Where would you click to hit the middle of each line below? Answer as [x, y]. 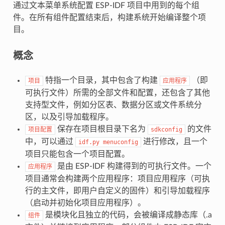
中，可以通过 [50, 141]
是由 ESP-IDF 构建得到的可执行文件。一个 [133, 166]
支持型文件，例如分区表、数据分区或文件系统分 [113, 105]
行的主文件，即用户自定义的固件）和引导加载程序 [117, 191]
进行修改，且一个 [174, 141]
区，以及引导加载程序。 [69, 117]
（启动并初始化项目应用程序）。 [85, 203]
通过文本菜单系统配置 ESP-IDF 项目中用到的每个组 [106, 5]
